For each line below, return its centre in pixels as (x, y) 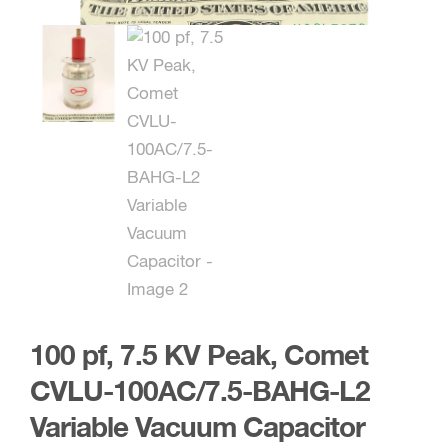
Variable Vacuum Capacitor (197, 429)
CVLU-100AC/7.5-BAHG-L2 (200, 393)
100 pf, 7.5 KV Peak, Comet (199, 357)
